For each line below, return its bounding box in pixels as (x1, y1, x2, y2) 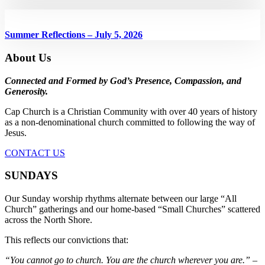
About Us (5, 51, 51, 64)
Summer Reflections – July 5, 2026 (5, 30, 143, 40)
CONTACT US (5, 147, 65, 158)
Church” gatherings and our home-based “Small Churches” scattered (5, 204, 260, 215)
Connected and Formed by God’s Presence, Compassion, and (5, 75, 241, 86)
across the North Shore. (5, 215, 92, 225)
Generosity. (5, 86, 48, 96)
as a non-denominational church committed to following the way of (5, 117, 255, 127)
